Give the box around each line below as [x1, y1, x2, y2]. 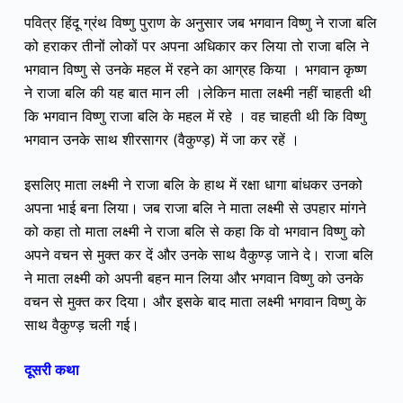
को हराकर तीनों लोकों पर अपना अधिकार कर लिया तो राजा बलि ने [23, 37, 369, 56]
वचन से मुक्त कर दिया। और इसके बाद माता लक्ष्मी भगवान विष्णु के [23, 292, 366, 311]
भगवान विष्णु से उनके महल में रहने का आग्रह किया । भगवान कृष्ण [23, 60, 367, 79]
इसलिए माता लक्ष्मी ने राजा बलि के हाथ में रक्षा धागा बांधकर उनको [23, 175, 363, 194]
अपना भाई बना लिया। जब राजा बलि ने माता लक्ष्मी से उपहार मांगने [23, 199, 366, 218]
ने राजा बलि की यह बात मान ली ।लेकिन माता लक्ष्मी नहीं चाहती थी [23, 84, 372, 103]
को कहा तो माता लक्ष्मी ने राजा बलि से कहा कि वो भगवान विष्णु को [23, 222, 365, 241]
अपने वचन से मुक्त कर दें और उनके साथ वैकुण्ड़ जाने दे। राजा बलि [23, 246, 373, 264]
